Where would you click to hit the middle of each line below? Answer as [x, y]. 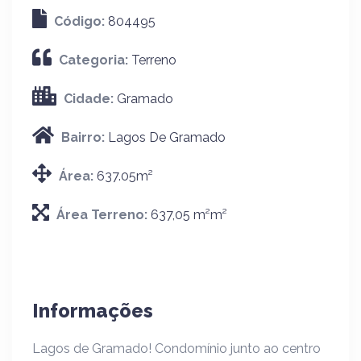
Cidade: [90, 99]
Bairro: [85, 137]
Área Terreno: [104, 215]
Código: [81, 21]
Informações [93, 311]
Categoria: [95, 60]
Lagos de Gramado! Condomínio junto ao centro [176, 349]
